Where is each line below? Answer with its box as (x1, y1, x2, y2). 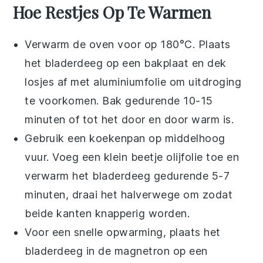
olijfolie (166, 150, 203, 163)
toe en (203, 150, 240, 163)
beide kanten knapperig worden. (25, 207, 190, 220)
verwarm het (25, 169, 93, 182)
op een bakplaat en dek (103, 56, 227, 69)
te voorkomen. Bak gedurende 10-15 (25, 94, 213, 107)
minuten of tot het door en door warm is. (25, 113, 234, 126)
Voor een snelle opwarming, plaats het (25, 225, 221, 238)
